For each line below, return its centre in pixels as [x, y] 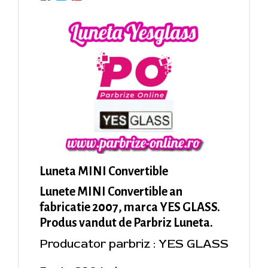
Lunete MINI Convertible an [111, 192]
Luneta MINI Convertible [104, 171]
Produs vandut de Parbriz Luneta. [126, 223]
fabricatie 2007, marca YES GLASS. [130, 207]
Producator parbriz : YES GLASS [134, 244]
